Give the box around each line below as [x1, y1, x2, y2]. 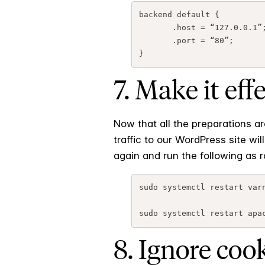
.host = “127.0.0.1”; [138, 23, 172, 33]
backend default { [138, 10, 219, 20]
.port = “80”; [138, 36, 172, 46]
